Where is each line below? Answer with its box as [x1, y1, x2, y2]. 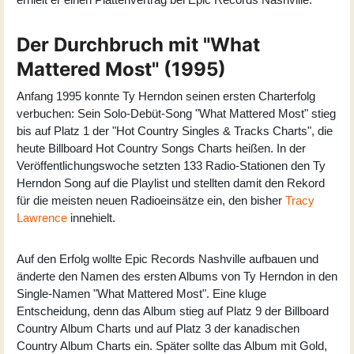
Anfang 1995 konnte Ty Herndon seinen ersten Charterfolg [17, 88, 315, 103]
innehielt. [67, 210, 115, 224]
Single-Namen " [17, 286, 97, 300]
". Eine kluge [202, 286, 266, 300]
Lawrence [17, 210, 67, 224]
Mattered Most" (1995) [17, 57, 226, 81]
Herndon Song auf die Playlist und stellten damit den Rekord [17, 175, 325, 190]
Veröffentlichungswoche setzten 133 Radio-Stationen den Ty [17, 158, 326, 172]
